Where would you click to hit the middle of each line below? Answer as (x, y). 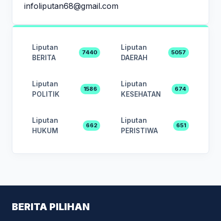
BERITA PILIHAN (51, 206)
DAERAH (134, 57)
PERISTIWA (139, 130)
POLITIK (46, 94)
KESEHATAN (141, 94)
